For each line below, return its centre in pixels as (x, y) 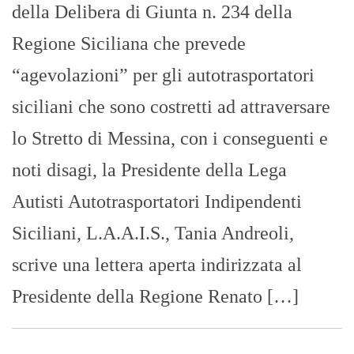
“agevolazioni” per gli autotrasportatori (163, 75)
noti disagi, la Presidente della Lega (149, 170)
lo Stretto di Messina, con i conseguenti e (170, 139)
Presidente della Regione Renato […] (155, 297)
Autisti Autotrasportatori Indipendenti (157, 202)
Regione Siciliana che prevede (129, 44)
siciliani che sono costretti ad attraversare (171, 107)
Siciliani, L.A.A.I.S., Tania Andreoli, (153, 233)
